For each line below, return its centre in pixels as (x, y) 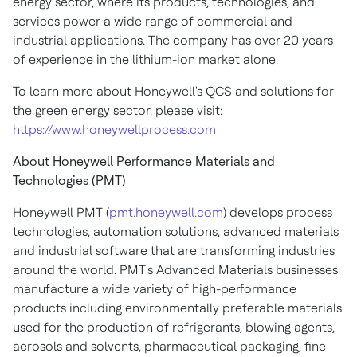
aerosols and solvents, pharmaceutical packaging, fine (169, 346)
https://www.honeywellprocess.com (114, 129)
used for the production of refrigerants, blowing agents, (174, 327)
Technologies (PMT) (69, 180)
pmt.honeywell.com (166, 212)
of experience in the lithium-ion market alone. (145, 59)
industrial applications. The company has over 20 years (173, 40)
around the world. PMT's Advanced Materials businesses (175, 270)
